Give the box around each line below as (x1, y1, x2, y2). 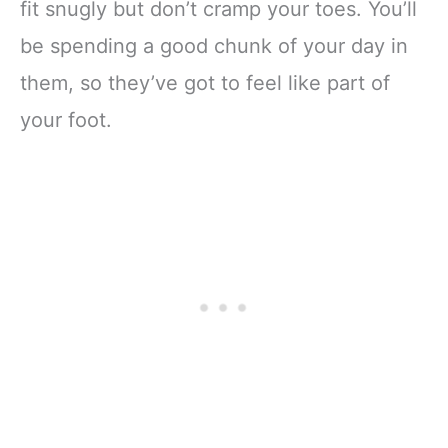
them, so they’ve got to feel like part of (20, 71, 390, 96)
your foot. (20, 108, 112, 133)
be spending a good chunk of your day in (20, 34, 408, 59)
